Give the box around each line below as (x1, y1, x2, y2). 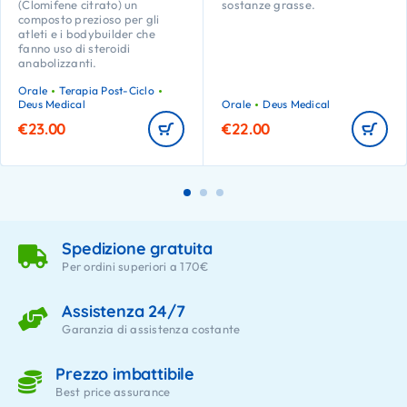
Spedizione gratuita (62, 237, 213, 259)
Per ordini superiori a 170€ (62, 258, 209, 273)
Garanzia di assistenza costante (62, 321, 241, 336)
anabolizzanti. (18, 55, 97, 70)
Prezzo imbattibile (55, 362, 195, 384)
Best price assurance (55, 383, 171, 399)
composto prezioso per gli (18, 11, 160, 26)
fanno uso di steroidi (18, 40, 131, 55)
